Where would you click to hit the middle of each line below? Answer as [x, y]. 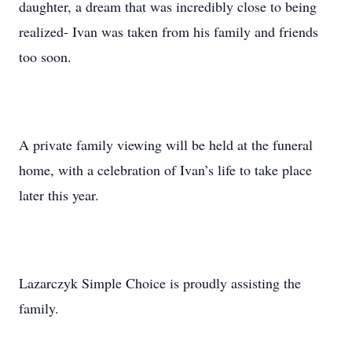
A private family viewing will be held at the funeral [166, 145]
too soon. [45, 57]
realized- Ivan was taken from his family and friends [169, 31]
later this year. [59, 195]
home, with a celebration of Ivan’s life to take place [165, 170]
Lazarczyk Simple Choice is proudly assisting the [160, 283]
